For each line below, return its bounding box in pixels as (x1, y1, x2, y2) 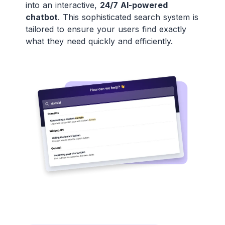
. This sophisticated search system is (57, 12, 198, 22)
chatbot (25, 12, 58, 22)
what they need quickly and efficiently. (25, 36, 173, 46)
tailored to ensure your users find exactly (25, 24, 186, 34)
